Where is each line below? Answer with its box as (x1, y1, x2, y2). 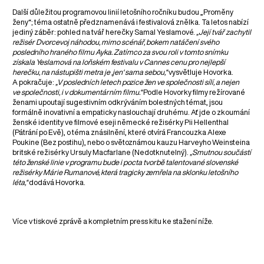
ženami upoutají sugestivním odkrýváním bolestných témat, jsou (12, 98, 223, 107)
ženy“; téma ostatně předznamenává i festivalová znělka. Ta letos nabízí (12, 18, 249, 27)
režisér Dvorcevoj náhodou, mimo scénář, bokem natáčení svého (12, 38, 220, 47)
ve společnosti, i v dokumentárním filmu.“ (12, 88, 143, 97)
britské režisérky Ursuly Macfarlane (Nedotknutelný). (12, 148, 190, 157)
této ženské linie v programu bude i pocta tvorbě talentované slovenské (12, 159, 239, 167)
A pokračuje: (12, 78, 56, 87)
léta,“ (12, 179, 28, 187)
